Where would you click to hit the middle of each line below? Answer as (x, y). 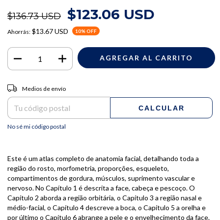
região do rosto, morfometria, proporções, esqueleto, (88, 168)
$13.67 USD (50, 31)
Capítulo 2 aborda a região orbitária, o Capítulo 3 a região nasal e (105, 198)
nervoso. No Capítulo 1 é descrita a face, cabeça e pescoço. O (101, 188)
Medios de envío (44, 89)
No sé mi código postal (37, 126)
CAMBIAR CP (190, 86)
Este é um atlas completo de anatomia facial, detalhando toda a (103, 159)
